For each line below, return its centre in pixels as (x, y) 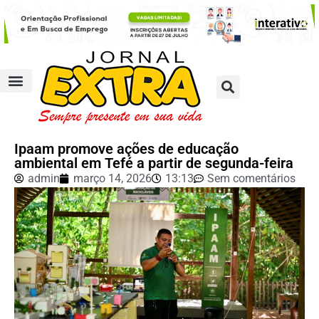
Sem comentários (251, 178)
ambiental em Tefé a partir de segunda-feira (154, 163)
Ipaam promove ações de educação (126, 148)
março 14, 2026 (113, 178)
